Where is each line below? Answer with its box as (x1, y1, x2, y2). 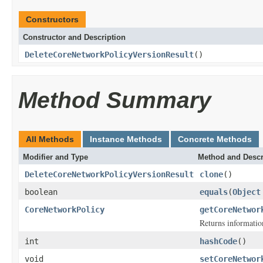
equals (200, 187, 228, 197)
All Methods (26, 134, 74, 144)
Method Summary (18, 87, 211, 113)
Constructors (26, 15, 79, 24)
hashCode (200, 237, 237, 246)
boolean (25, 187, 58, 197)
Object (232, 187, 261, 197)
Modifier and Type (23, 153, 88, 161)
